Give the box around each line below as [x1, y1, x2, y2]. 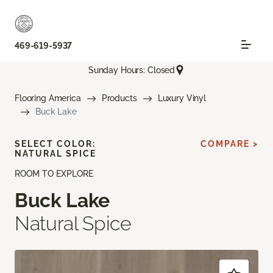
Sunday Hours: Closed [88, 65, 175, 75]
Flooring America [15, 93, 81, 104]
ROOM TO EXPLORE [15, 169, 93, 179]
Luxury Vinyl [157, 93, 206, 104]
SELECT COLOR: [15, 139, 96, 149]
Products [101, 93, 137, 104]
